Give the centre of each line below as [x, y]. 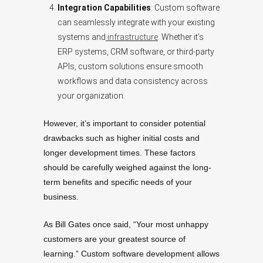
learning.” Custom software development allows [131, 254]
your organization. [91, 96]
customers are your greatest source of [114, 239]
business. [61, 197]
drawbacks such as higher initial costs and [122, 138]
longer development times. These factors [119, 153]
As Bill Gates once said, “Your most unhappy [126, 225]
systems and [82, 37]
